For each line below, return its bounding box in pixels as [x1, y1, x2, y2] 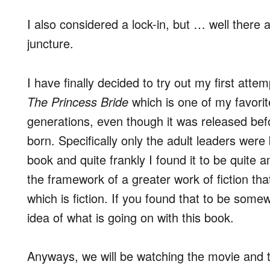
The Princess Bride [27, 92, 128, 110]
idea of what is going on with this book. [27, 208, 234, 226]
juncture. [27, 34, 74, 52]
